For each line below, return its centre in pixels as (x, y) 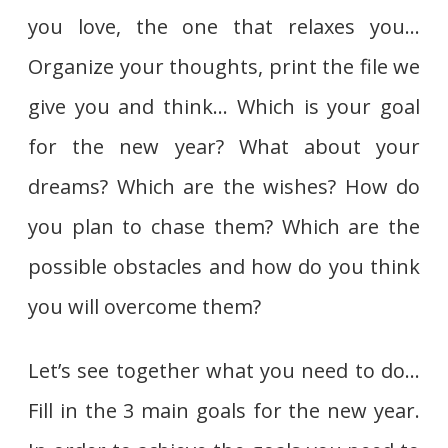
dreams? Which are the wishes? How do (224, 186)
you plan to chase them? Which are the (224, 226)
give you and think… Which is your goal (224, 106)
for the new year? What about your (224, 146)
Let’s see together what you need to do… (224, 370)
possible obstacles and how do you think (224, 266)
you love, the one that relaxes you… (224, 26)
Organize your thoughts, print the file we (224, 66)
